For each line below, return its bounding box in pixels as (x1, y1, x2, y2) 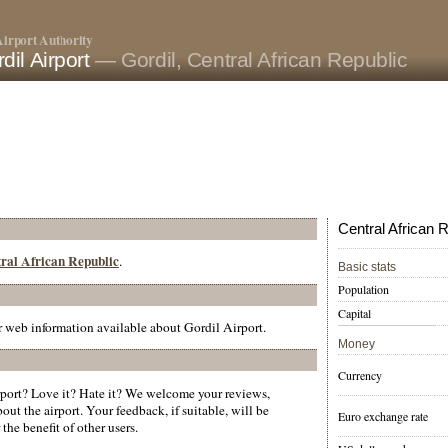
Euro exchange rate (338, 408, 428, 425)
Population (338, 281, 389, 298)
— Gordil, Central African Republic (95, 48, 408, 72)
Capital (338, 305, 371, 322)
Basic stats (338, 260, 396, 275)
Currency (338, 367, 382, 384)
